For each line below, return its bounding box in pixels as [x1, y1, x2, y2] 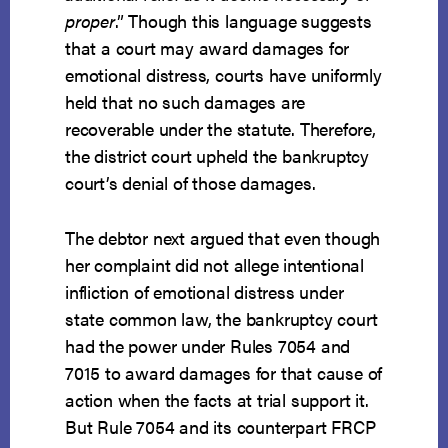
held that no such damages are [65, 89, 306, 115]
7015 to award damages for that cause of [65, 360, 383, 386]
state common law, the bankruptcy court [65, 306, 378, 332]
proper [65, 8, 115, 34]
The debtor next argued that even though [65, 225, 381, 251]
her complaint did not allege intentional [65, 252, 365, 278]
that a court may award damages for [65, 35, 350, 61]
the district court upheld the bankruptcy [65, 143, 370, 169]
